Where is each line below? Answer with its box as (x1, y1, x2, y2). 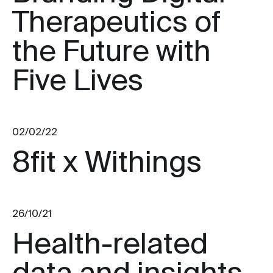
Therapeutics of (12, 9, 221, 38)
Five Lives (12, 68, 143, 97)
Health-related (12, 231, 208, 260)
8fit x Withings (12, 149, 202, 179)
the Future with (12, 38, 211, 68)
